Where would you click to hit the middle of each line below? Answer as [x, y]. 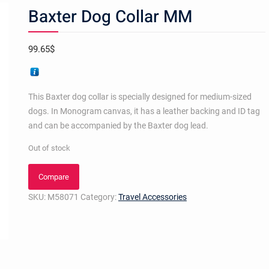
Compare [53, 177]
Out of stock [49, 148]
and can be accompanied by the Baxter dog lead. [118, 125]
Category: [99, 197]
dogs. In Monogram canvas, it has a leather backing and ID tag [144, 111]
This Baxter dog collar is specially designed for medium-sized [140, 97]
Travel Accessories [152, 197]
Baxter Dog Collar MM [110, 17]
